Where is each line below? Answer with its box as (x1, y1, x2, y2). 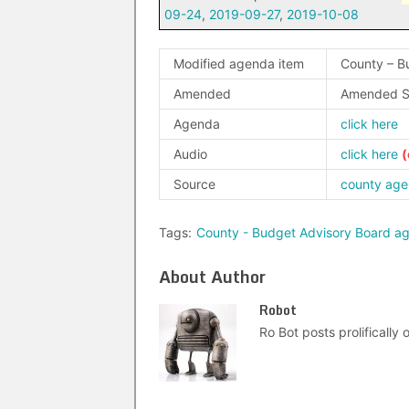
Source (173, 176, 215, 192)
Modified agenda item (173, 56, 304, 71)
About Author (159, 263, 266, 290)
